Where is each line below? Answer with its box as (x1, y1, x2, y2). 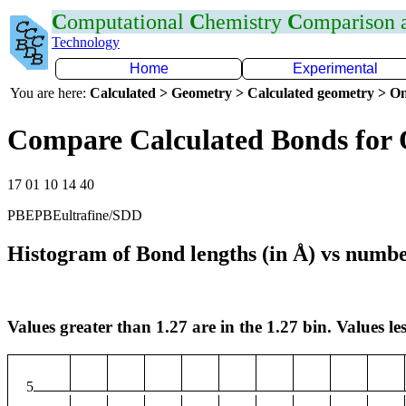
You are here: (10, 85, 90, 101)
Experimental (293, 61, 378, 76)
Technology (52, 34, 120, 50)
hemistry (205, 10, 287, 34)
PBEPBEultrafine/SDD (7, 207, 142, 223)
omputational (67, 10, 189, 34)
